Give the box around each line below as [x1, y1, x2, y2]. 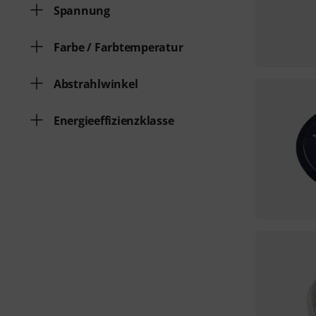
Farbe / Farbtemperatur [54, 39, 183, 55]
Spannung [54, 3, 110, 18]
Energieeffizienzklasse [54, 113, 174, 128]
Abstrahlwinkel [54, 76, 138, 92]
